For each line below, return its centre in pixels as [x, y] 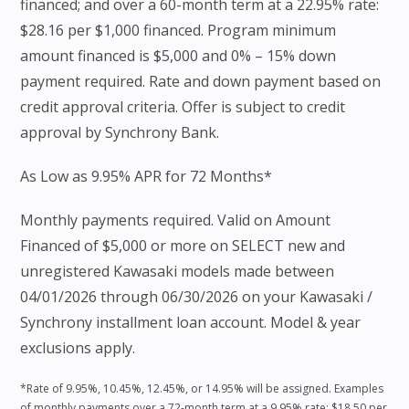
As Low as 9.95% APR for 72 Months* [147, 177]
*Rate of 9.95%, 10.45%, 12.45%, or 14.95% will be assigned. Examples [202, 389]
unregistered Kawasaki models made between [178, 272]
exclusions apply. [78, 348]
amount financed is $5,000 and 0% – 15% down [178, 56]
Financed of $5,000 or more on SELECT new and [183, 246]
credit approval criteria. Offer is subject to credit [183, 107]
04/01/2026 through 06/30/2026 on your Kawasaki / [197, 297]
